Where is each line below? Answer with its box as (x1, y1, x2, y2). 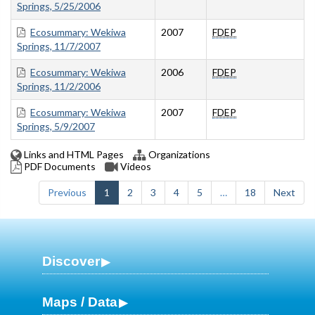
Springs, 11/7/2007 (17, 40, 101, 53)
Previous (48, 186, 86, 199)
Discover (42, 254, 100, 269)
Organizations (146, 148, 210, 161)
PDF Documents (22, 160, 96, 173)
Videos (118, 160, 151, 173)
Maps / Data (42, 295, 117, 310)
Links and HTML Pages (22, 148, 124, 161)
